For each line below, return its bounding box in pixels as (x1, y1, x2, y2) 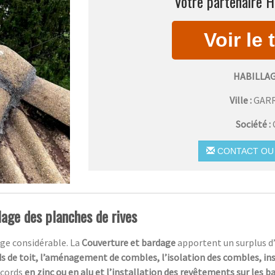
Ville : (230, 93, 252, 106)
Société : (235, 117, 273, 130)
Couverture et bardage (82, 236, 177, 249)
